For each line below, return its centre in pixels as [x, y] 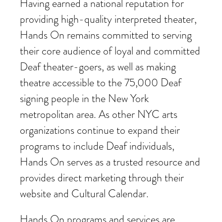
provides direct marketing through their [102, 178]
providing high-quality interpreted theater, [108, 19]
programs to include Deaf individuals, [97, 146]
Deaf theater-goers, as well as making [98, 67]
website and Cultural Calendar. [84, 194]
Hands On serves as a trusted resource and [110, 162]
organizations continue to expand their [100, 130]
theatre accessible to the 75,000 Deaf [101, 83]
